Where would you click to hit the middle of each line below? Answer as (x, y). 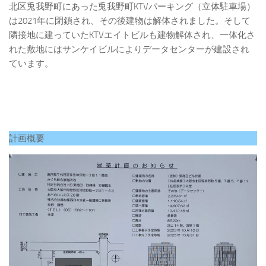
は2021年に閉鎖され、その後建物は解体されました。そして (130, 20)
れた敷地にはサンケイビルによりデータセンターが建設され (129, 49)
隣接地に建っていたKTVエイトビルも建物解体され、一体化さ (132, 35)
